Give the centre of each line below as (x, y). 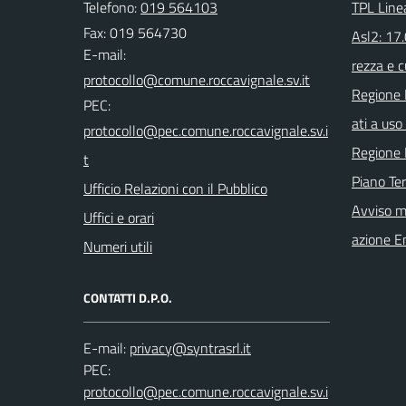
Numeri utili (118, 246)
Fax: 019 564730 (135, 33)
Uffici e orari (119, 217)
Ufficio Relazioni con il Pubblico (175, 188)
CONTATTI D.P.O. (128, 298)
